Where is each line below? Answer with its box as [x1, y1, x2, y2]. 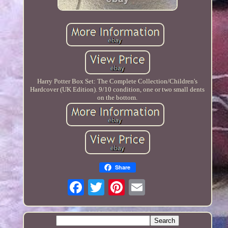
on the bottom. [97, 93, 138, 101]
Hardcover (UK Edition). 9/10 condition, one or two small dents [30, 85, 205, 93]
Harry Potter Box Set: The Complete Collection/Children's [37, 77, 198, 85]
